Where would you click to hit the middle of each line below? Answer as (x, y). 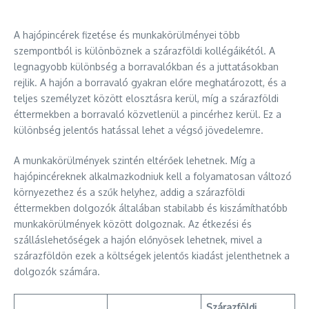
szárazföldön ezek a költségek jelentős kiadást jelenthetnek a (152, 256)
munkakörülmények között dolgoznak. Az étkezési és (133, 224)
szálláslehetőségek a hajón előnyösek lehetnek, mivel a (138, 240)
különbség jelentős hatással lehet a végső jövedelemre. (139, 130)
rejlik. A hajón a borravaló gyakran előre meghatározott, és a (150, 82)
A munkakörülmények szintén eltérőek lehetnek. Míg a (134, 160)
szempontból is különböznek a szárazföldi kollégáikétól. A (144, 51)
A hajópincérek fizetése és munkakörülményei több (127, 35)
